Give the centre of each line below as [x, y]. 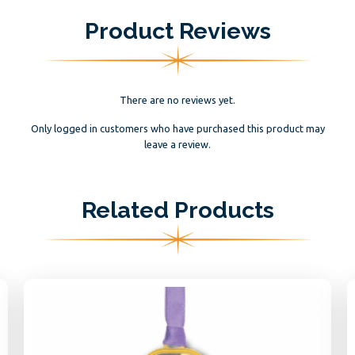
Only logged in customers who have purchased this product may [177, 129]
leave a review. [177, 145]
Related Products [177, 210]
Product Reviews [177, 31]
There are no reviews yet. [177, 100]
